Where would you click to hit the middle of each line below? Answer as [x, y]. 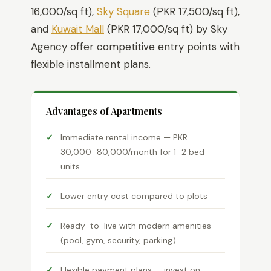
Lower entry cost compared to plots [134, 196]
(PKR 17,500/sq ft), [195, 11]
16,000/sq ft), [64, 11]
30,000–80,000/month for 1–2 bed [132, 152]
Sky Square [123, 11]
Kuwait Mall [78, 29]
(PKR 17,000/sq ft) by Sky [166, 29]
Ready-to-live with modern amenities [136, 226]
